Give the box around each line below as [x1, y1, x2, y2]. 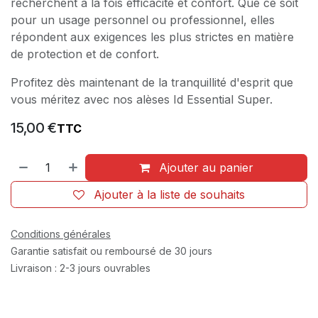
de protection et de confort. [11, 46, 159, 61]
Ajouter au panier [155, 160, 254, 175]
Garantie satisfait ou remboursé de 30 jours [11, 244, 212, 257]
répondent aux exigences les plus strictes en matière [11, 29, 294, 44]
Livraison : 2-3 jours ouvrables [11, 261, 150, 274]
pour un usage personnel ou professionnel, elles [11, 12, 275, 27]
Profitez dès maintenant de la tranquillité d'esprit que [11, 75, 293, 89]
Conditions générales [11, 227, 111, 240]
